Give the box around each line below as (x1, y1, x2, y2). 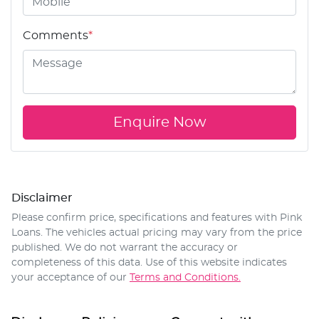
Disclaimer (11, 192, 73, 204)
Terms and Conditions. (130, 272, 241, 283)
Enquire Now (113, 115, 206, 130)
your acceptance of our (11, 272, 127, 283)
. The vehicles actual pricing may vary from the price (41, 227, 302, 238)
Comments (23, 29, 88, 41)
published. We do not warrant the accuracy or (11, 242, 238, 253)
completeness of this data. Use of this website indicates (11, 257, 287, 268)
